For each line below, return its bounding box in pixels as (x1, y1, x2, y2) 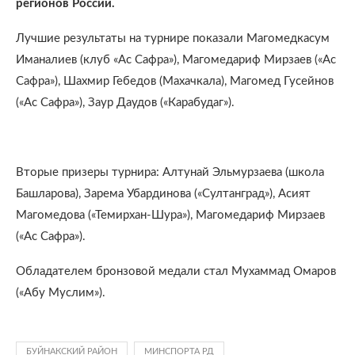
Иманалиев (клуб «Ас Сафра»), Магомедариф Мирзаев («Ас (16, 54, 336, 66)
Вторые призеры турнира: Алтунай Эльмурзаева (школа (16, 166, 324, 178)
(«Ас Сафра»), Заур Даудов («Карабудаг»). (16, 97, 235, 109)
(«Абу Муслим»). (16, 287, 105, 299)
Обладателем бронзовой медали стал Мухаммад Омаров (16, 265, 336, 277)
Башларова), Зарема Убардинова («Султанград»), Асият (16, 188, 311, 200)
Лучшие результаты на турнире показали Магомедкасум (16, 32, 330, 44)
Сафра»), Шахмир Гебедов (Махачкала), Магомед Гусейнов (16, 75, 334, 87)
